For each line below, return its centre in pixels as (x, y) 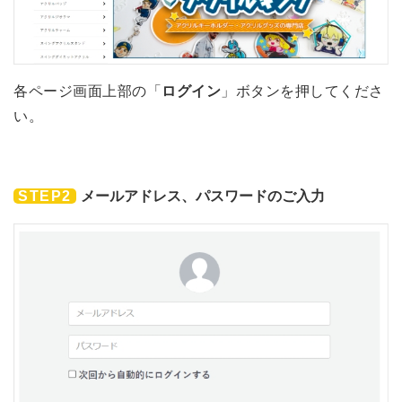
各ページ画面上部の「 (87, 91)
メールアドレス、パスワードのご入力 (203, 196)
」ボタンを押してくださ (302, 91)
